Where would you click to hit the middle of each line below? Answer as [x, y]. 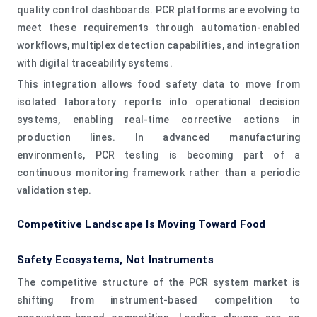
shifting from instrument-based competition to [158, 300]
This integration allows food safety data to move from [158, 84]
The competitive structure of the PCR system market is [158, 282]
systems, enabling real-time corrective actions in [158, 119]
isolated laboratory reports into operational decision [158, 102]
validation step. [54, 190]
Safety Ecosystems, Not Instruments [115, 259]
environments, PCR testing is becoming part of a [158, 155]
